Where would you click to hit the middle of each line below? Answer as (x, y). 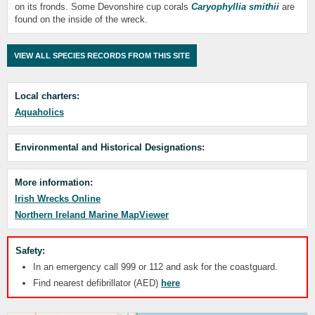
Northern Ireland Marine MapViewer (92, 214)
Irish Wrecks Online (58, 198)
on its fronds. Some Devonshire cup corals (103, 7)
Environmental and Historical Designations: (110, 147)
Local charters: (47, 96)
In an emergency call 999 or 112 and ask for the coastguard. (155, 266)
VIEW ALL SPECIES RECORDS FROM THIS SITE (102, 56)
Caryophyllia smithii (237, 7)
